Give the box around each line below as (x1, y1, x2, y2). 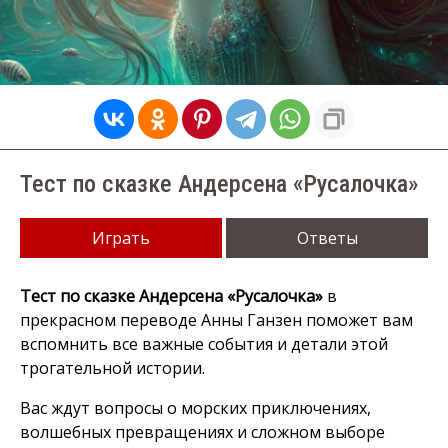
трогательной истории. (20, 357, 205, 379)
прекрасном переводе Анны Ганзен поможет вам (20, 309, 413, 331)
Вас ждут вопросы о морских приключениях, (20, 397, 371, 419)
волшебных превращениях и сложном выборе (20, 421, 385, 443)
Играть (91, 227, 150, 249)
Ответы (296, 227, 358, 249)
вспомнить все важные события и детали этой (20, 333, 388, 355)
